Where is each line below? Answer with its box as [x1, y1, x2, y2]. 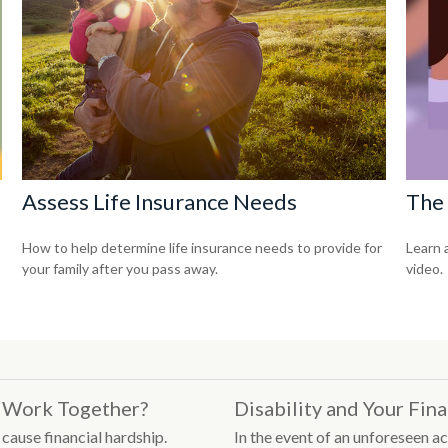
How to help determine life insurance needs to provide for [22, 238, 383, 256]
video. [405, 259, 443, 277]
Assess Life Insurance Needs [22, 187, 298, 215]
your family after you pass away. [22, 259, 219, 277]
